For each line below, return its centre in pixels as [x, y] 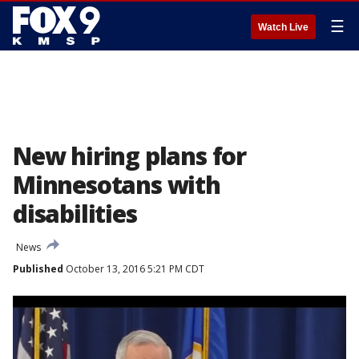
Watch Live [283, 27]
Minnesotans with [117, 185]
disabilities [75, 214]
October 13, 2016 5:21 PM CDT [134, 269]
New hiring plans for [129, 156]
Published [38, 269]
